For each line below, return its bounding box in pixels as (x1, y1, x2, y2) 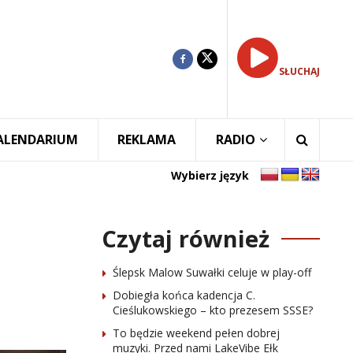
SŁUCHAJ (279, 65, 320, 78)
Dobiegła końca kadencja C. (112, 288, 255, 303)
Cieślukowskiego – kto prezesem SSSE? (112, 303, 313, 318)
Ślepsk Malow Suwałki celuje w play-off (112, 265, 311, 280)
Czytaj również (101, 223, 269, 254)
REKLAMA (117, 131, 176, 148)
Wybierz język (171, 167, 249, 183)
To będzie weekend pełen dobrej (112, 325, 280, 340)
